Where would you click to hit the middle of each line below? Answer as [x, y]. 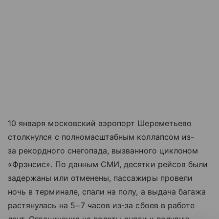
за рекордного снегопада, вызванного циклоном [103, 151]
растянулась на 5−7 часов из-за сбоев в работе [101, 206]
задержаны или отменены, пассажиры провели [100, 178]
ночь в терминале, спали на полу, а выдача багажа [107, 192]
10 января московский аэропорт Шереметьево [100, 123]
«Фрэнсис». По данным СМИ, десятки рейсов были [108, 164]
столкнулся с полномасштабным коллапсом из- [101, 137]
